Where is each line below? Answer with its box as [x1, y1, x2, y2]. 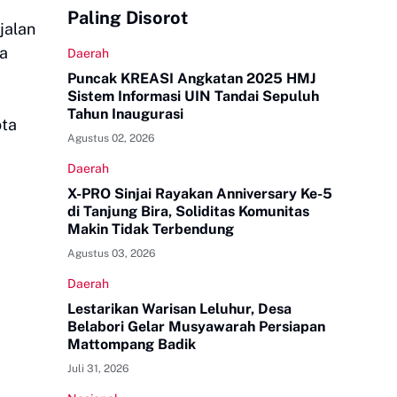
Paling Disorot [67, 7, 188, 28]
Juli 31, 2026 [67, 362, 128, 375]
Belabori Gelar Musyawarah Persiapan [67, 318, 325, 335]
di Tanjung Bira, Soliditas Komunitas [67, 203, 309, 220]
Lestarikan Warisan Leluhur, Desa [67, 300, 292, 317]
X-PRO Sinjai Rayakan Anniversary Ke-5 [67, 185, 332, 202]
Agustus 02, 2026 [67, 132, 154, 144]
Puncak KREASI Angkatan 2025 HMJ [67, 70, 315, 87]
